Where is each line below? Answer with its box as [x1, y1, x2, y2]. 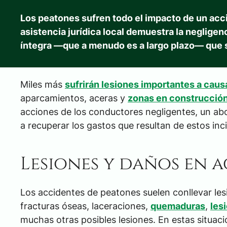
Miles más [20, 79, 65, 90]
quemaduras [150, 200, 205, 211]
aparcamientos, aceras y [20, 92, 128, 103]
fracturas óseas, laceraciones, [20, 200, 150, 211]
